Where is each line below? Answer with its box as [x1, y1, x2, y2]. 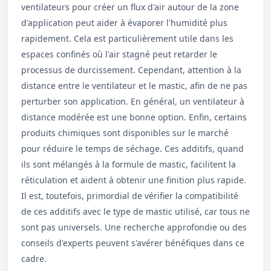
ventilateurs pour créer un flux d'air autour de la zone [21, 1, 239, 13]
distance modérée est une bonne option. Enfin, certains [21, 111, 247, 123]
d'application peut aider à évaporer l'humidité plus [21, 17, 227, 28]
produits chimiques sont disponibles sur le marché [21, 127, 229, 139]
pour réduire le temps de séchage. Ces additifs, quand [21, 143, 244, 154]
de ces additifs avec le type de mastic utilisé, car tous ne [21, 206, 250, 217]
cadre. [21, 253, 47, 264]
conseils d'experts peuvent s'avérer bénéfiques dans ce [21, 237, 244, 249]
